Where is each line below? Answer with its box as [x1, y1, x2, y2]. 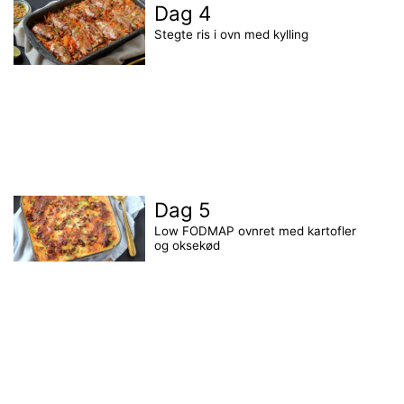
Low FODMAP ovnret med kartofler [154, 224, 357, 238]
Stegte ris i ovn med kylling [154, 26, 309, 41]
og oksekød [154, 238, 221, 252]
